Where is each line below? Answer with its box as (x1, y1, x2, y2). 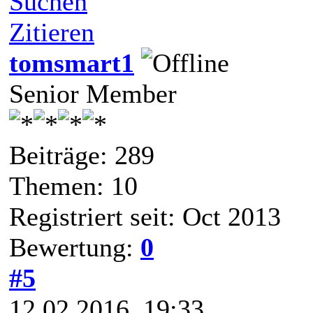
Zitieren (9, 17, 94, 47)
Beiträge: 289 (9, 140, 154, 170)
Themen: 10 (9, 170, 138, 201)
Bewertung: (9, 232, 140, 262)
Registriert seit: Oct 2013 (9, 201, 281, 231)
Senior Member (9, 78, 177, 108)
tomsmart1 (9, 48, 134, 78)
